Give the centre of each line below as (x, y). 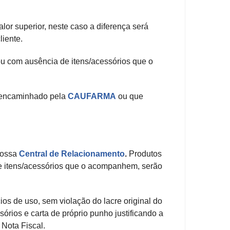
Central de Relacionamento (72, 154)
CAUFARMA (93, 97)
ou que (131, 97)
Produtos (144, 154)
